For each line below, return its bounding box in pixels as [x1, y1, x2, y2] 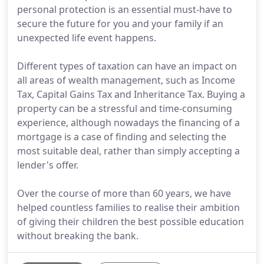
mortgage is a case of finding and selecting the [17, 130, 226, 143]
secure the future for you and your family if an [17, 17, 223, 30]
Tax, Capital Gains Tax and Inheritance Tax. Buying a [17, 88, 245, 101]
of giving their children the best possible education [17, 215, 244, 228]
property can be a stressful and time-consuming [17, 102, 232, 115]
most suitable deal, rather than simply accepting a [17, 144, 240, 157]
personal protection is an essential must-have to [17, 3, 232, 16]
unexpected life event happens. [17, 31, 156, 44]
